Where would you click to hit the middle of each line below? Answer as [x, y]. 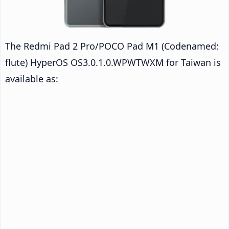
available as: [32, 78]
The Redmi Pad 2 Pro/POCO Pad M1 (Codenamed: [112, 46]
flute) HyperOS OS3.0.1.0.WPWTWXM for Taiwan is [113, 62]
